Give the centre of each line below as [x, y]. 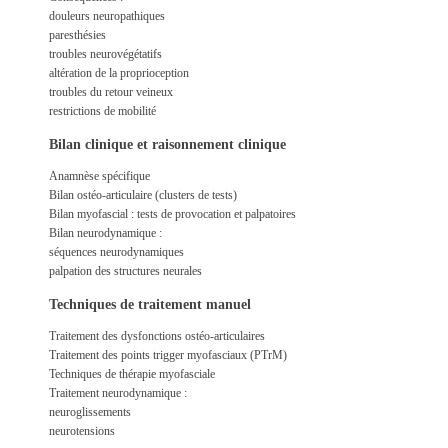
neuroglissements [89, 412]
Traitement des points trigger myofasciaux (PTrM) [167, 355]
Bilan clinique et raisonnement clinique [167, 145]
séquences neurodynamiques [116, 252]
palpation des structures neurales [125, 271]
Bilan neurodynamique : [105, 233]
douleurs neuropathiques [106, 16]
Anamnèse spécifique [99, 176]
